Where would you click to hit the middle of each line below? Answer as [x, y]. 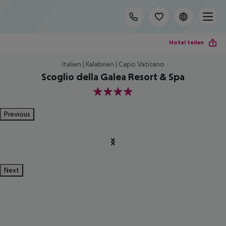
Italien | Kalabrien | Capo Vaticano [113, 64]
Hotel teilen [186, 42]
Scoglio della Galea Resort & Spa [113, 77]
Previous [17, 114]
